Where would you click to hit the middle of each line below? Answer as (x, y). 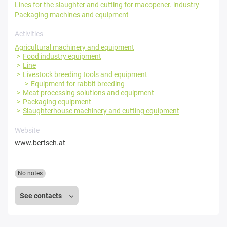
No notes (30, 173)
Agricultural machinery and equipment (74, 47)
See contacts (42, 195)
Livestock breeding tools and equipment (85, 74)
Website (27, 130)
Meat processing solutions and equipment (88, 92)
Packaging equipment (57, 102)
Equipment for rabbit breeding (78, 83)
